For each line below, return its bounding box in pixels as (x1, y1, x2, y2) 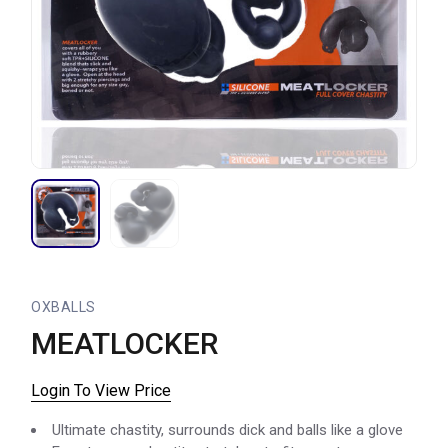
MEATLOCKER (31, 326, 219, 362)
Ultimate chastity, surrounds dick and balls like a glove (52, 421, 404, 440)
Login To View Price (31, 381, 172, 401)
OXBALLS (31, 299, 96, 316)
